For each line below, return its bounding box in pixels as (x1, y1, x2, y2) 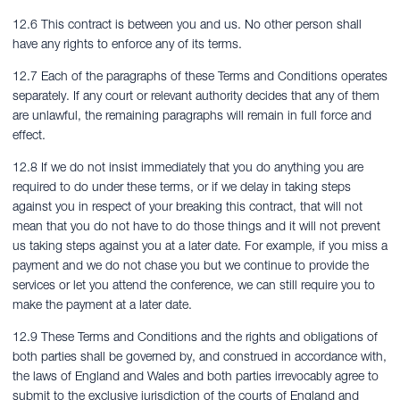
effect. (12, 127, 46, 143)
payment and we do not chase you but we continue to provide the (12, 257, 369, 273)
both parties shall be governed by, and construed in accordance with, (12, 348, 387, 364)
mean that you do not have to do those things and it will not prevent (12, 218, 380, 234)
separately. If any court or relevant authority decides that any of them (12, 87, 379, 104)
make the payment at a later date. (12, 296, 192, 312)
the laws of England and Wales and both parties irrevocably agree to (12, 368, 379, 384)
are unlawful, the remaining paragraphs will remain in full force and (12, 107, 371, 123)
